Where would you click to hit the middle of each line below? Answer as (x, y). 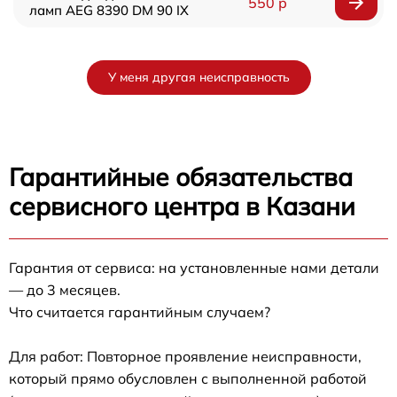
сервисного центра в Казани (182, 206)
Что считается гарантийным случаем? (140, 311)
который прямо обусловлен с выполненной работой (188, 378)
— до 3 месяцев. (65, 289)
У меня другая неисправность (198, 77)
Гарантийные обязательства (181, 176)
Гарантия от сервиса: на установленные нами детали (194, 267)
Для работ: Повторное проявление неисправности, (185, 356)
